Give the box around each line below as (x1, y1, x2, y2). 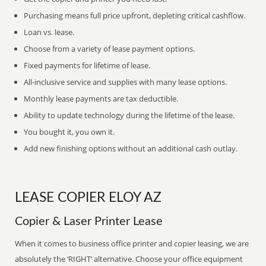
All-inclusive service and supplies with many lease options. (24, 77, 227, 87)
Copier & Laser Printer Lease (15, 216, 163, 227)
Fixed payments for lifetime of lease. (24, 60, 151, 71)
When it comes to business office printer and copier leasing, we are (15, 238, 249, 249)
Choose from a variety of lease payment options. (24, 43, 195, 54)
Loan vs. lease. (24, 27, 75, 37)
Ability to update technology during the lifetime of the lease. (24, 110, 235, 121)
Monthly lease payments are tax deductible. (24, 93, 179, 104)
